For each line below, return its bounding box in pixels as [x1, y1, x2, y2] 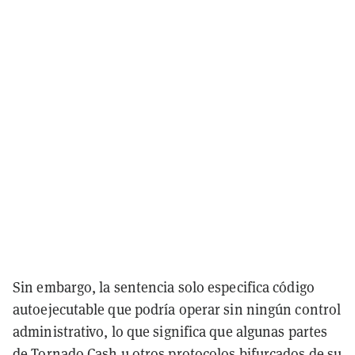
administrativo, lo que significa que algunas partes [13, 322, 328, 341]
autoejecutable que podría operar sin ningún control [13, 300, 342, 319]
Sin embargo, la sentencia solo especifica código [13, 277, 315, 296]
